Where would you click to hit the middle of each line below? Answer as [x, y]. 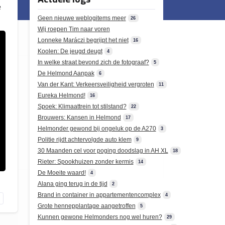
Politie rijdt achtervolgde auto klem [84, 140]
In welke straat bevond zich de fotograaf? [93, 62]
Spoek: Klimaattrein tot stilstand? [82, 106]
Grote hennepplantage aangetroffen [86, 206]
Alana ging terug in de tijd [72, 184]
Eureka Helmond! [61, 95]
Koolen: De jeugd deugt [70, 51]
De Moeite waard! [62, 173]
